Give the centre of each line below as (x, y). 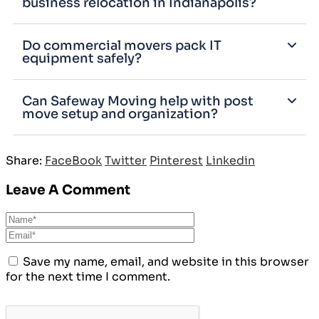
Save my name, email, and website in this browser (166, 261)
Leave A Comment (68, 189)
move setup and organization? (120, 114)
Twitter (126, 161)
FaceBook (73, 161)
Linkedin (230, 161)
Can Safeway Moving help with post (138, 101)
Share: (24, 161)
